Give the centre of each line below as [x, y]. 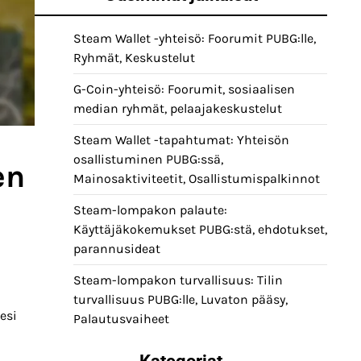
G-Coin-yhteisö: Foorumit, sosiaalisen [184, 89]
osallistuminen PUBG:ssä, [148, 159]
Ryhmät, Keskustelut [134, 58]
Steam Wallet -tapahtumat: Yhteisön [181, 140]
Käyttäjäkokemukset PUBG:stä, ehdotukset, [200, 229]
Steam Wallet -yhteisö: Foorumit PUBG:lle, [195, 38]
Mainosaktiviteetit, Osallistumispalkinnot [197, 178]
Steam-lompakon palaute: [150, 210]
